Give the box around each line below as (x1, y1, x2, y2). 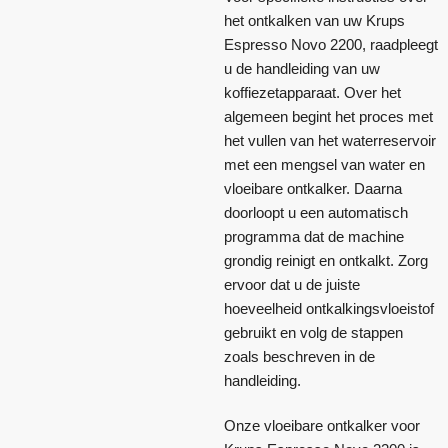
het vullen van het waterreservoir (224, 131, 436, 149)
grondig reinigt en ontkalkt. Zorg (224, 251, 428, 269)
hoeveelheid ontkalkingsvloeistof (224, 299, 434, 317)
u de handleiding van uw (224, 59, 380, 77)
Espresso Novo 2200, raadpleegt (224, 35, 438, 53)
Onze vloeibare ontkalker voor (224, 416, 420, 434)
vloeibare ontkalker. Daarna (224, 179, 402, 197)
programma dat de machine (224, 227, 404, 245)
